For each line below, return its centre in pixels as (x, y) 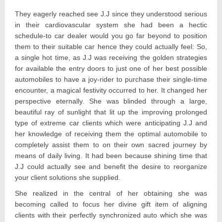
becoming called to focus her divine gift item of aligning (111, 204)
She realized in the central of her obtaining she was (111, 193)
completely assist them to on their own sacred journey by (111, 144)
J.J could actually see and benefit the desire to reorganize (111, 166)
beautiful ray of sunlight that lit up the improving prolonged (111, 112)
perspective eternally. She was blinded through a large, (111, 101)
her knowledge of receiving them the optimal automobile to (111, 134)
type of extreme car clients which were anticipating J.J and (111, 123)
